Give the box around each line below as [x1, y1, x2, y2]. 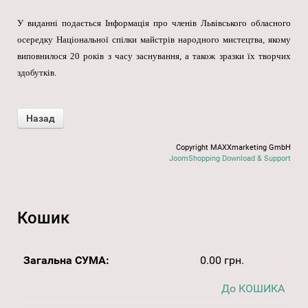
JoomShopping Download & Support [169, 154, 291, 164]
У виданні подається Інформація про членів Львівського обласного [17, 18, 291, 29]
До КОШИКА [221, 282, 285, 296]
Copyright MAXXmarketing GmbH [176, 143, 291, 153]
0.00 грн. [200, 254, 244, 267]
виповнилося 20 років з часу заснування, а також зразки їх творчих [17, 51, 291, 62]
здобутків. [17, 67, 56, 78]
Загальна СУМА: [23, 254, 109, 267]
